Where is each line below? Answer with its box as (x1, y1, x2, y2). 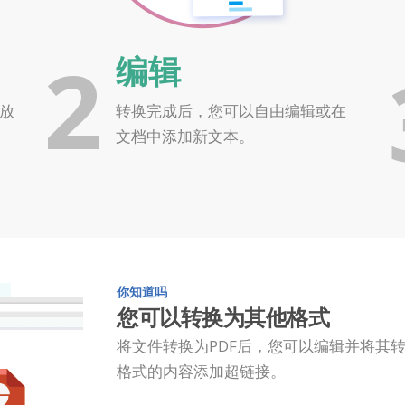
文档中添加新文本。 (116, 126, 254, 146)
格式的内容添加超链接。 (117, 361, 286, 381)
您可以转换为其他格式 (117, 302, 329, 332)
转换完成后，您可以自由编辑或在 (116, 100, 346, 121)
